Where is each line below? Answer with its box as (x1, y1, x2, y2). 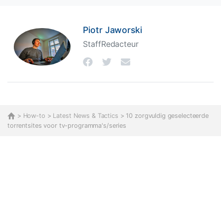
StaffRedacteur (83, 39, 139, 49)
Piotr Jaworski (83, 24, 142, 35)
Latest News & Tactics (53, 112, 118, 120)
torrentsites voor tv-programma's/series (7, 121, 127, 129)
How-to (23, 112, 45, 120)
